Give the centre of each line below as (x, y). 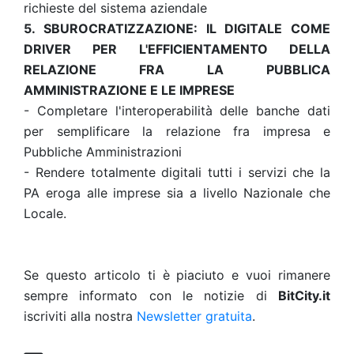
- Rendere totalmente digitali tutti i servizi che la (177, 172)
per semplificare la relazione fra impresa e (177, 131)
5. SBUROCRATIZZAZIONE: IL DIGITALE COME (177, 28)
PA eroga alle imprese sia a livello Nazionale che (177, 193)
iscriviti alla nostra (80, 316)
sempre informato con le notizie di (151, 296)
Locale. (45, 213)
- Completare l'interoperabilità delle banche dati (177, 111)
